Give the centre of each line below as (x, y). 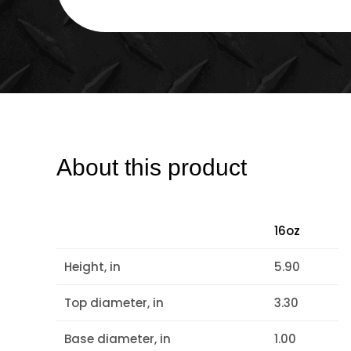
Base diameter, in (118, 339)
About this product (152, 168)
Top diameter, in (114, 303)
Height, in (92, 267)
